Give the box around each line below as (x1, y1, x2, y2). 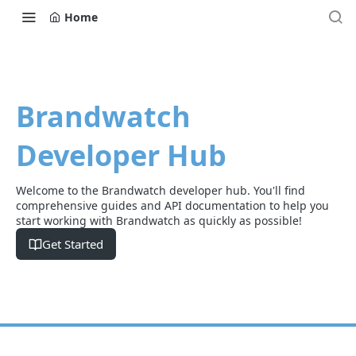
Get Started (42, 236, 103, 252)
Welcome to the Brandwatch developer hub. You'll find (16, 183, 305, 198)
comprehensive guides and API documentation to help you (16, 198, 329, 213)
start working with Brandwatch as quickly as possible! (16, 213, 302, 228)
